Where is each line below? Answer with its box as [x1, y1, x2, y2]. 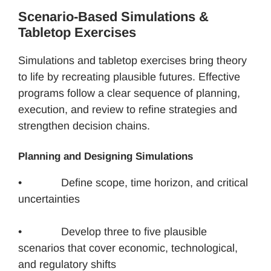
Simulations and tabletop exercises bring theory [18, 54, 247, 67]
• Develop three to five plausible [18, 225, 207, 238]
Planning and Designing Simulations [18, 150, 193, 162]
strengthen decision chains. [18, 119, 150, 132]
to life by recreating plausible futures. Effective [18, 70, 240, 83]
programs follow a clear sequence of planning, [18, 87, 240, 99]
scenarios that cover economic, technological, [18, 241, 238, 254]
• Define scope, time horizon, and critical [18, 176, 248, 189]
